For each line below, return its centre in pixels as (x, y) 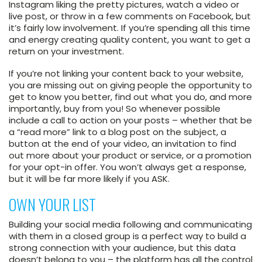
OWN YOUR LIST (52, 205)
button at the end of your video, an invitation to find (123, 144)
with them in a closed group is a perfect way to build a (127, 236)
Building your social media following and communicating (130, 225)
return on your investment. (66, 51)
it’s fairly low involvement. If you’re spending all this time (130, 28)
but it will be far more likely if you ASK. (89, 179)
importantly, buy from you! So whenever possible (115, 109)
